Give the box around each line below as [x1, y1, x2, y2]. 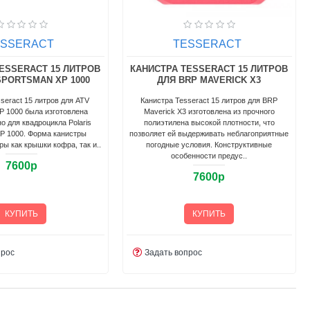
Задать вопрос [145, 247, 203, 257]
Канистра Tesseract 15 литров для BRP [140, 95, 278, 104]
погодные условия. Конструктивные [146, 140, 273, 149]
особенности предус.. [171, 151, 248, 160]
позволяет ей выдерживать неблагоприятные [129, 129, 289, 138]
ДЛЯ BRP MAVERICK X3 [157, 74, 262, 85]
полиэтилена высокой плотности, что [143, 118, 275, 127]
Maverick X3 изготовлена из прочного [143, 107, 275, 116]
